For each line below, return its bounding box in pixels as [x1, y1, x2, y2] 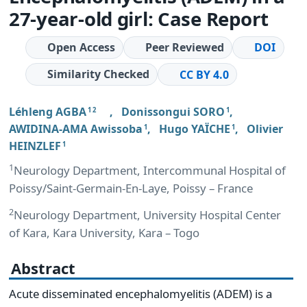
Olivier [247, 121, 283, 136]
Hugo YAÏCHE [159, 121, 230, 136]
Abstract [11, 258, 75, 279]
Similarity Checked [47, 66, 149, 82]
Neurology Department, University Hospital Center [14, 207, 281, 223]
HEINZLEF [9, 138, 61, 153]
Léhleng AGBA [9, 103, 86, 119]
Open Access [47, 39, 115, 55]
